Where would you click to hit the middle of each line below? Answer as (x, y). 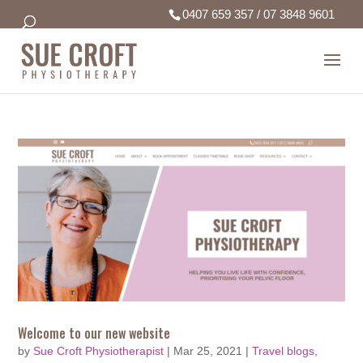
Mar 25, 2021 (208, 350)
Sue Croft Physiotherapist (99, 350)
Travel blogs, (285, 350)
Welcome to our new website (94, 333)
